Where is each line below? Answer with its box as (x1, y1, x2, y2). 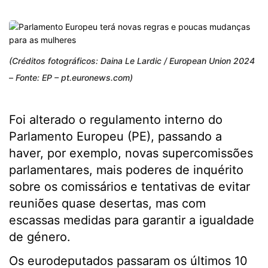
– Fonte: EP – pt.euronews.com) (9, 72, 133, 83)
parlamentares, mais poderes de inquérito (9, 163, 243, 177)
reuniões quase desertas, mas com (9, 196, 206, 211)
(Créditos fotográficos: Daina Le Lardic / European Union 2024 (9, 56, 255, 66)
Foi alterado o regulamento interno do (9, 112, 223, 127)
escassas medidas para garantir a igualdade (9, 213, 254, 227)
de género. (9, 230, 71, 244)
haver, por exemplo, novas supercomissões (9, 146, 253, 160)
